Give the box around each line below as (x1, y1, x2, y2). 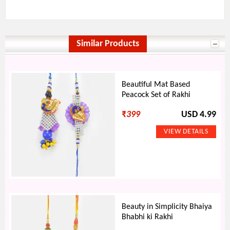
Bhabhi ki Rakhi (122, 213, 174, 222)
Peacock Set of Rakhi (122, 91, 191, 100)
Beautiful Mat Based (122, 81, 190, 89)
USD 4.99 (181, 110, 216, 120)
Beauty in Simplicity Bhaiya (122, 203, 213, 212)
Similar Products (76, 40, 139, 49)
